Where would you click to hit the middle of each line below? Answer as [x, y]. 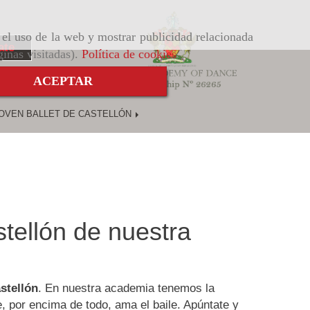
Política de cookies [129, 54]
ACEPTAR [63, 81]
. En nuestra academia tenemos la [126, 288]
